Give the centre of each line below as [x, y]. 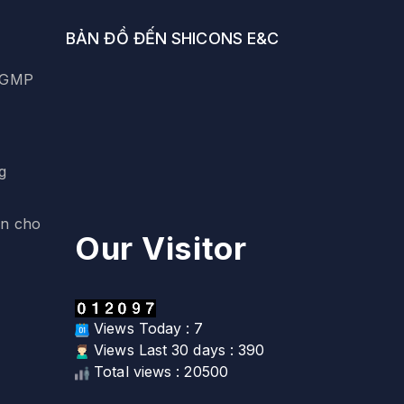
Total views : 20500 [159, 372]
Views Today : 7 [147, 329]
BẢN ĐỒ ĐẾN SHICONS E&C [173, 39]
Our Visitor [161, 248]
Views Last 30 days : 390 [177, 350]
